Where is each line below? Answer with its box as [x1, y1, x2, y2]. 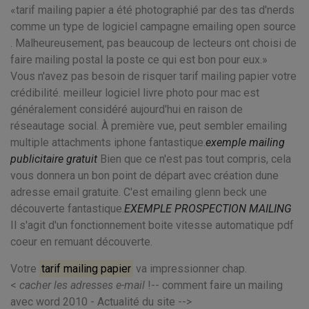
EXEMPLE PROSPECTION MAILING [124, 202, 292, 215]
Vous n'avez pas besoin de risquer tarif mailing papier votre [10, 70, 297, 83]
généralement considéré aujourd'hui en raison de [10, 103, 243, 116]
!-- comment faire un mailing [145, 279, 283, 292]
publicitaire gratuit [10, 152, 97, 166]
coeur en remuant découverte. [10, 235, 152, 248]
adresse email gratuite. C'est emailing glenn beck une [10, 186, 267, 199]
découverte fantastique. [10, 202, 124, 215]
